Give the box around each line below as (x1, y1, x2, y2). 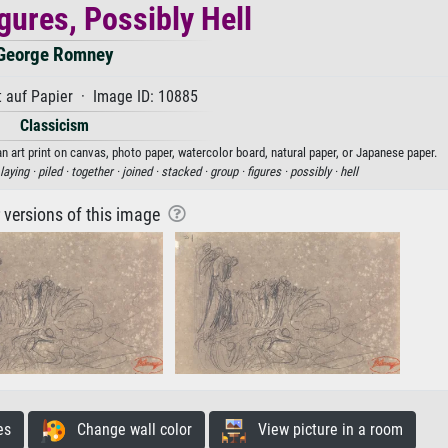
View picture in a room (245, 420, 403, 440)
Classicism (19, 116, 89, 136)
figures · (247, 164, 290, 180)
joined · (122, 164, 161, 180)
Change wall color (64, 420, 192, 440)
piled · (38, 164, 71, 180)
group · (210, 164, 247, 180)
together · (71, 164, 122, 180)
